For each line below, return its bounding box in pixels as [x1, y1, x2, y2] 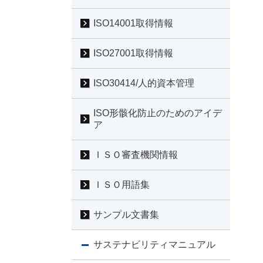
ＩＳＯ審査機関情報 [93, 149, 178, 160]
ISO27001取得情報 [93, 48, 173, 58]
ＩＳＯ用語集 [93, 179, 150, 190]
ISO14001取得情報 [93, 18, 173, 28]
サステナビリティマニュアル [93, 239, 215, 249]
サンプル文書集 [93, 209, 159, 220]
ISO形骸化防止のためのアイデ [93, 107, 222, 118]
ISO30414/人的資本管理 [93, 77, 194, 88]
